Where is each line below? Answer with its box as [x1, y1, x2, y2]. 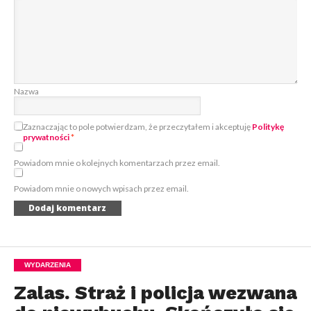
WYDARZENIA [24, 261, 71, 269]
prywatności [22, 132, 69, 143]
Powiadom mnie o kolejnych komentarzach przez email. [13, 158, 220, 169]
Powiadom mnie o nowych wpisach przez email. [13, 183, 189, 194]
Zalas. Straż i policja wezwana [13, 282, 297, 305]
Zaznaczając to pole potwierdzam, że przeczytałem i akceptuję [22, 121, 252, 133]
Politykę [251, 121, 284, 133]
